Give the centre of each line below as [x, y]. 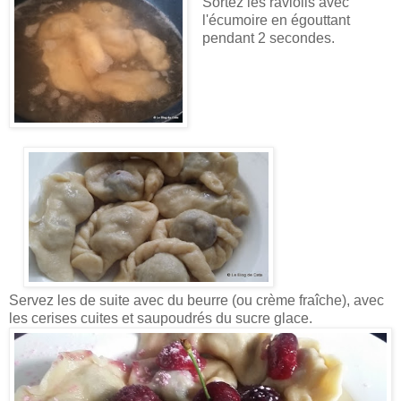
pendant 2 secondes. [272, 38]
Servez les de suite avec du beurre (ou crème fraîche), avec [196, 300]
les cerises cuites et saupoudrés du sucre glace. [161, 318]
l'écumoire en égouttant [276, 20]
